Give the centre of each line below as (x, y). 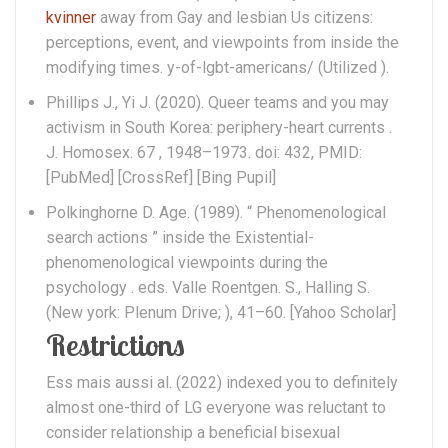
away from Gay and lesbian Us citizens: (234, 17)
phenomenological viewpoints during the (187, 262)
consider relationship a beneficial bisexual (193, 432)
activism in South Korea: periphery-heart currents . (219, 127)
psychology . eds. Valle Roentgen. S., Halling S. (208, 287)
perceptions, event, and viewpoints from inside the (222, 42)
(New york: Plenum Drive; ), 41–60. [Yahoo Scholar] (221, 312)
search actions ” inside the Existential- (180, 237)
